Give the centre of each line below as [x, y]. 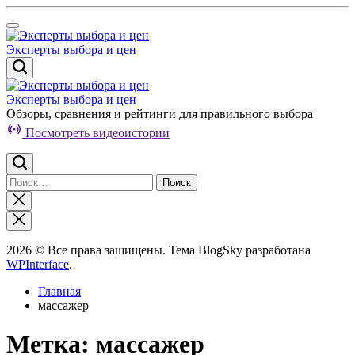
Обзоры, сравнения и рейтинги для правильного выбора [160, 114]
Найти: [25, 180]
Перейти [29, 12]
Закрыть [32, 198]
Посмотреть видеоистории [97, 133]
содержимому [43, 41]
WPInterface [38, 264]
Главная [59, 291]
